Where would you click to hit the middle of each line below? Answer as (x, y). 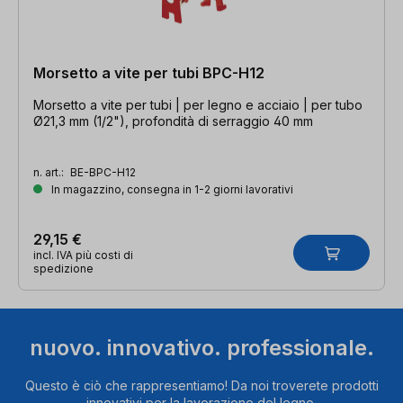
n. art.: (50, 172)
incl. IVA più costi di (83, 255)
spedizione (63, 268)
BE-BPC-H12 (103, 172)
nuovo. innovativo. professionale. (201, 348)
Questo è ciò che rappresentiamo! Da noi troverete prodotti (201, 386)
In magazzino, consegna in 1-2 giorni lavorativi (171, 189)
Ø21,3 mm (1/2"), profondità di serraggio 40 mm (173, 121)
